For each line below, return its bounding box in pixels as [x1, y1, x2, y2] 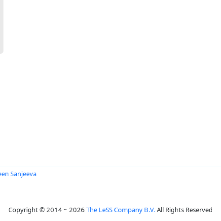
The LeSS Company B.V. [86, 205, 155, 214]
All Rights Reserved [155, 205, 213, 214]
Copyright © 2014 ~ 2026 [8, 205, 86, 214]
